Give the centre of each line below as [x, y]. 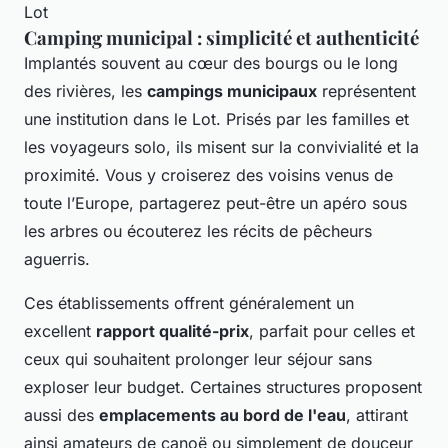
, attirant [377, 414]
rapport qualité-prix [172, 330]
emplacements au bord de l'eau [222, 414]
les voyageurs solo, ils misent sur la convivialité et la [221, 146]
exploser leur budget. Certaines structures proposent [223, 386]
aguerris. [57, 258]
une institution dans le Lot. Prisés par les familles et [216, 118]
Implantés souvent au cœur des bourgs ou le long [211, 62]
